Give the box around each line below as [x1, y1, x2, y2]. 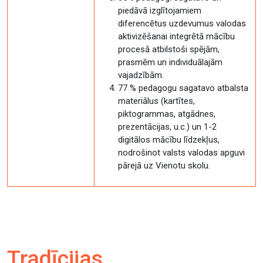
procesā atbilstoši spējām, [118, 44, 220, 55]
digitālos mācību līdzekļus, [118, 134, 220, 145]
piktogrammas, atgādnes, [118, 109, 215, 119]
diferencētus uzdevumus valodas [118, 18, 246, 29]
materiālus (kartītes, [118, 96, 195, 106]
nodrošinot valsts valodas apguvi [118, 147, 245, 158]
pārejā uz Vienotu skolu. [118, 160, 213, 171]
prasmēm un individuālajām [118, 57, 222, 68]
